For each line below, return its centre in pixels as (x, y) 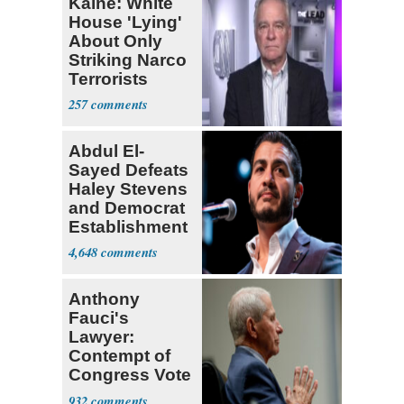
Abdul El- (106, 151)
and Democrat (127, 207)
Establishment (128, 226)
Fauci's (99, 317)
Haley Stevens (128, 188)
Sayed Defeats (129, 170)
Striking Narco (128, 60)
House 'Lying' (125, 22)
